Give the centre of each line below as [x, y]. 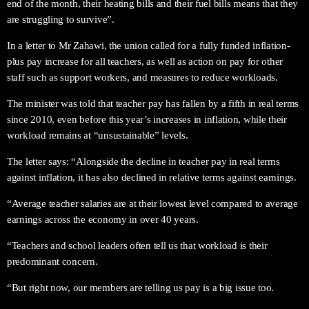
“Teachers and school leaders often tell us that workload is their [137, 245]
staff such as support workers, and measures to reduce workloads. [142, 77]
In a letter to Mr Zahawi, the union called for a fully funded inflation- [149, 45]
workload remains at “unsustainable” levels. [98, 135]
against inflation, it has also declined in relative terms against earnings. [152, 177]
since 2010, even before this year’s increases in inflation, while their [147, 119]
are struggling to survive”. [61, 19]
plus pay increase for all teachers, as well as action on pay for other [145, 61]
